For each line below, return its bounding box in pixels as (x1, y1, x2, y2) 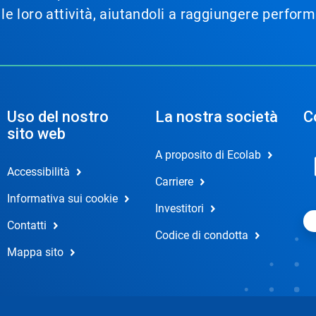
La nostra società (154, 108, 278, 126)
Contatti (6, 219, 47, 232)
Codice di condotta (154, 229, 248, 242)
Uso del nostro (6, 108, 109, 126)
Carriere (154, 175, 193, 188)
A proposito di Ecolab (154, 148, 261, 162)
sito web (6, 125, 66, 142)
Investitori (154, 202, 204, 215)
